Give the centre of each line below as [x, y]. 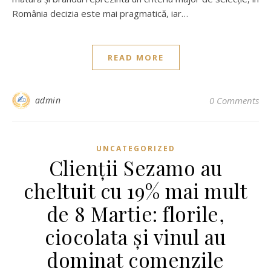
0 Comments [234, 100]
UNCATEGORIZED [135, 149]
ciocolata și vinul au [135, 237]
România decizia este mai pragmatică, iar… [100, 13]
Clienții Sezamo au [135, 168]
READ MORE [135, 57]
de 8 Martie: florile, [135, 214]
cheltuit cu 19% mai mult [135, 191]
